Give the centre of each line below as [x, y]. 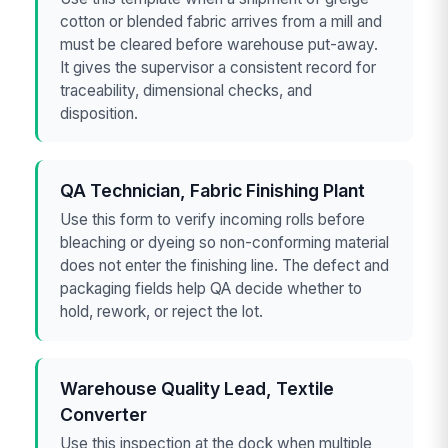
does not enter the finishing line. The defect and [225, 265]
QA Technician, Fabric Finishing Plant [213, 190]
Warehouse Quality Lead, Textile [197, 388]
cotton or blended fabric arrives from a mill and [221, 21]
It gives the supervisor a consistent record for [218, 67]
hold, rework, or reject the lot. [162, 311]
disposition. [99, 113]
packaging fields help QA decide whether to [211, 288]
